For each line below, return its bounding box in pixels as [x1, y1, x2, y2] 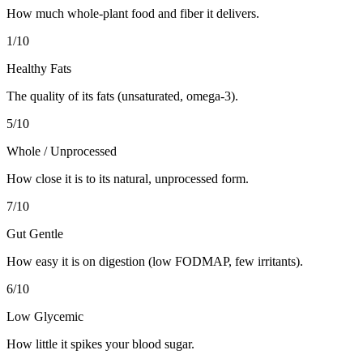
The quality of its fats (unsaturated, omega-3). [6, 88, 238, 103]
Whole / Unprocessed [6, 143, 117, 158]
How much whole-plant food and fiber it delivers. [6, 6, 259, 20]
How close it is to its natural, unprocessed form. [6, 171, 249, 186]
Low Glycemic [6, 309, 83, 323]
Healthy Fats [6, 61, 71, 75]
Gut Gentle [6, 226, 63, 241]
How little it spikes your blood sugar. [6, 336, 194, 351]
